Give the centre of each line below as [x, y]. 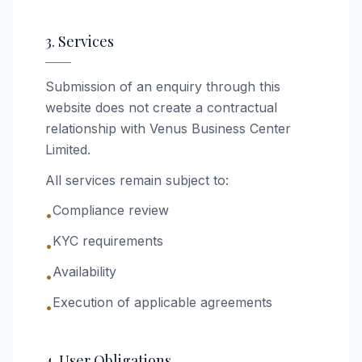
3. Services [80, 41]
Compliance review [111, 210]
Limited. [68, 149]
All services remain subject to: [137, 180]
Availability [84, 271]
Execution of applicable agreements [162, 302]
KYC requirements [108, 241]
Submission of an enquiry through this [163, 86]
